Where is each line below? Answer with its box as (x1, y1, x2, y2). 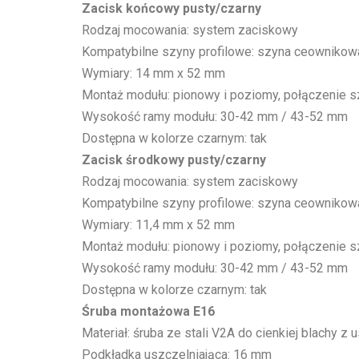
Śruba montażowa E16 (82, 303, 215, 319)
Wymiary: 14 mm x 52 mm (82, 65, 225, 81)
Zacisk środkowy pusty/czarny (82, 151, 266, 167)
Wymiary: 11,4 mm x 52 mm (82, 216, 235, 232)
